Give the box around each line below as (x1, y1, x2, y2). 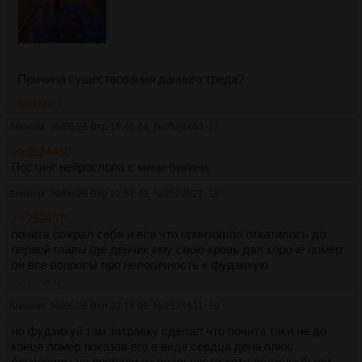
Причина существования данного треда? (18, 71, 244, 86)
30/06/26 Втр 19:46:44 (49, 120, 149, 133)
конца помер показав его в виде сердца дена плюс (11, 339, 293, 353)
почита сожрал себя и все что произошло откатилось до (11, 226, 326, 241)
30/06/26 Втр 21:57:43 (49, 187, 149, 200)
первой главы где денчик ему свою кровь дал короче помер (11, 242, 342, 256)
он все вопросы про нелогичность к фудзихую (11, 257, 268, 271)
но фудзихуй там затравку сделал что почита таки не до (11, 323, 326, 338)
